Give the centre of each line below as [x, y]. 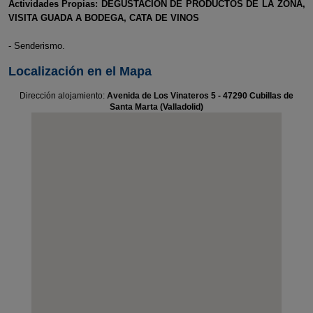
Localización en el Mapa [80, 71]
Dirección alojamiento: [63, 96]
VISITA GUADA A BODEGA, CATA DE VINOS [103, 18]
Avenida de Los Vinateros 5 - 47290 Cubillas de [200, 96]
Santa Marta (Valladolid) [156, 107]
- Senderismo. [36, 46]
